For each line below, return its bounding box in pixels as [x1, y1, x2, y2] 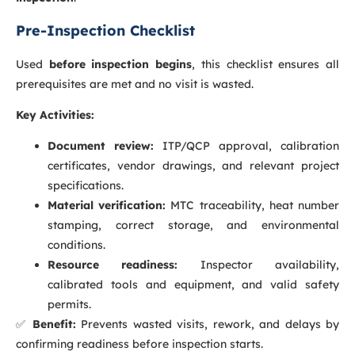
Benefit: [32, 317, 76, 332]
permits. [48, 297, 91, 312]
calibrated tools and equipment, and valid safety [48, 277, 339, 292]
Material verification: [48, 198, 166, 213]
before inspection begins [48, 56, 193, 71]
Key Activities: [16, 107, 94, 122]
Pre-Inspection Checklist [16, 21, 195, 40]
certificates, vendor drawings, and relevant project [48, 158, 339, 174]
